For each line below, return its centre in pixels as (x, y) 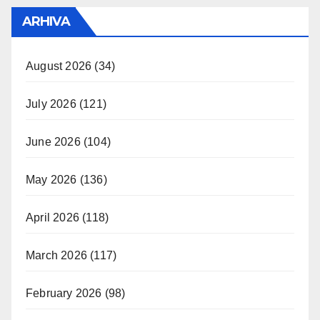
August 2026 (59, 66)
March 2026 (56, 255)
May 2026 (51, 179)
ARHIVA (46, 21)
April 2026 (52, 217)
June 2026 (53, 141)
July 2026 (51, 104)
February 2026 (64, 293)
